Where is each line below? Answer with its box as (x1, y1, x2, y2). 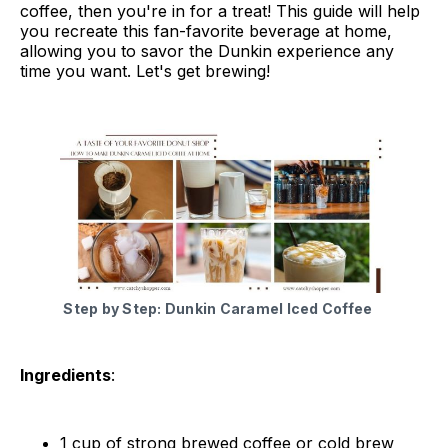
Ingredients (20, 364, 111, 385)
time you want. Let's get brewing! (20, 60, 270, 81)
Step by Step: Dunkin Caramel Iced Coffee (60, 299, 373, 317)
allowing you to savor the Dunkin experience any (20, 40, 394, 61)
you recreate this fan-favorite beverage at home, (20, 20, 392, 41)
